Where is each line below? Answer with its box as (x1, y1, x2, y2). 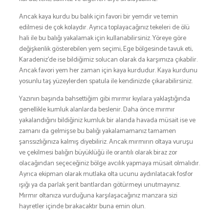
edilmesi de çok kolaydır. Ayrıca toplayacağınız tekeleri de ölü (19, 22, 190, 33)
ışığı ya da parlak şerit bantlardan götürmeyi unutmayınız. (19, 179, 180, 191)
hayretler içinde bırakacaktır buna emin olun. (19, 200, 145, 212)
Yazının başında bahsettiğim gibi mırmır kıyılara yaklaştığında (19, 93, 190, 105)
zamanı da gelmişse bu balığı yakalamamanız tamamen (19, 125, 176, 137)
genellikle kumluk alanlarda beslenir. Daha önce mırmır (19, 104, 175, 115)
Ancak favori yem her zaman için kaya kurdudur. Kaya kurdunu (19, 65, 197, 76)
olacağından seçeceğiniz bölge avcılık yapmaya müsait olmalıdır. (19, 157, 200, 169)
